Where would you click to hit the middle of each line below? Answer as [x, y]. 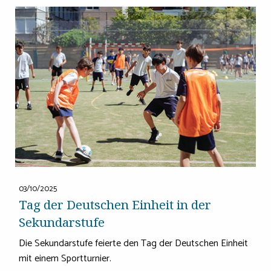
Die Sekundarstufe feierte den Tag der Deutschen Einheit [133, 244]
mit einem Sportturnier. [65, 259]
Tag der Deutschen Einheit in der [115, 205]
